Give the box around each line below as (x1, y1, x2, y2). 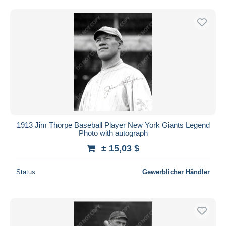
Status (16, 167, 35, 176)
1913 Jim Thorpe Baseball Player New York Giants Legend (16, 120, 210, 129)
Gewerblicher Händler (142, 167, 210, 176)
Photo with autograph (78, 128, 148, 137)
